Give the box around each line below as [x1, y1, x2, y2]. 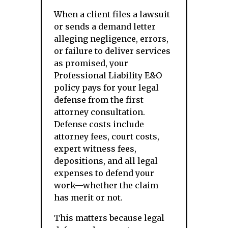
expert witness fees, [54, 144, 136, 154]
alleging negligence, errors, [54, 34, 168, 44]
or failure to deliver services [54, 46, 170, 56]
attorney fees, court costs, [54, 131, 159, 141]
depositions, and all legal [54, 156, 158, 166]
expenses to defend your [54, 168, 154, 178]
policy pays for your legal [54, 82, 159, 93]
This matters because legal [54, 213, 164, 223]
